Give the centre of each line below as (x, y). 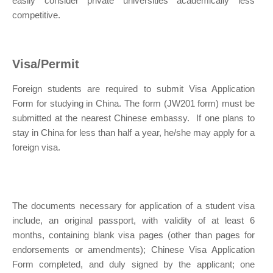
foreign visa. (36, 147)
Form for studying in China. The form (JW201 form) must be (133, 104)
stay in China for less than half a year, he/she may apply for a (133, 133)
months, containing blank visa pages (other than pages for (133, 235)
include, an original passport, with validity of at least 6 (133, 221)
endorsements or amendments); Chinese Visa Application (133, 250)
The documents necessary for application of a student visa (133, 206)
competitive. (36, 15)
